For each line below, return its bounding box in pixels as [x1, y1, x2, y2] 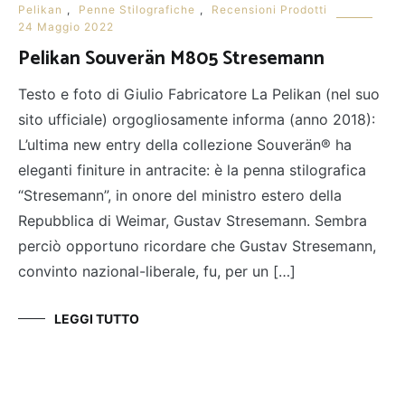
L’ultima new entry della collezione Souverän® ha [18, 136, 352, 155]
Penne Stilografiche [79, 3, 195, 17]
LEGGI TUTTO [54, 311, 139, 327]
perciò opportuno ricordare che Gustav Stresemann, [18, 237, 376, 256]
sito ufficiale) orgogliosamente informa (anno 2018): [18, 110, 375, 129]
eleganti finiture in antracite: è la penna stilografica [18, 161, 366, 180]
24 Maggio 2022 [18, 20, 114, 34]
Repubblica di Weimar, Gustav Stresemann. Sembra [18, 212, 367, 231]
